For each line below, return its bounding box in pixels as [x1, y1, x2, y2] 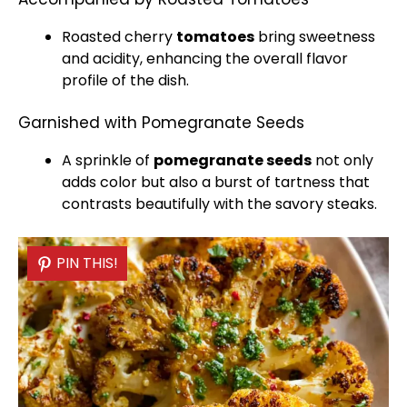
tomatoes [176, 26, 254, 47]
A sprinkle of [62, 150, 154, 171]
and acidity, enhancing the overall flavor [62, 48, 348, 69]
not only [312, 150, 373, 171]
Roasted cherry [62, 26, 176, 47]
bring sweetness [254, 26, 375, 47]
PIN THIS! [56, 253, 118, 273]
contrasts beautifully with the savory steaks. [62, 194, 377, 214]
